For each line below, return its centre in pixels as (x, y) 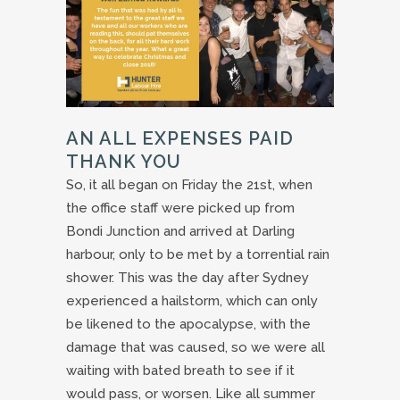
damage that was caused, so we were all (196, 348)
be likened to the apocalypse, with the (188, 325)
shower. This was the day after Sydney (187, 278)
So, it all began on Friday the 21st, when (189, 185)
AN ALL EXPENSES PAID (180, 139)
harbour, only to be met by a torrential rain (198, 255)
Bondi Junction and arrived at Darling (180, 232)
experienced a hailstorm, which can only (192, 301)
